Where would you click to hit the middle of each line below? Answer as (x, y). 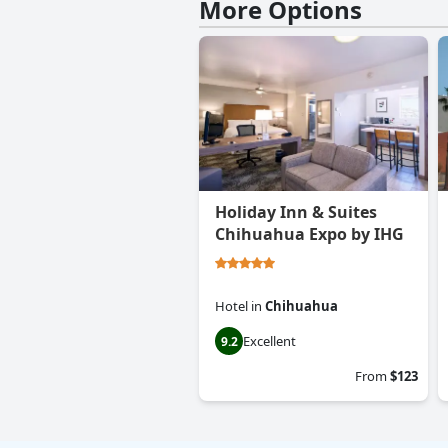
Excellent (269, 341)
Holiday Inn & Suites (296, 212)
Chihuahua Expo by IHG (309, 234)
